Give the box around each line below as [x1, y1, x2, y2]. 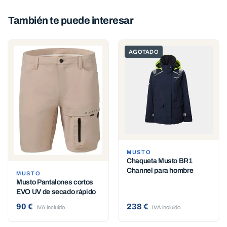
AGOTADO [129, 49, 159, 55]
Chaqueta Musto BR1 [127, 157, 193, 165]
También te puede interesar [8, 15, 133, 26]
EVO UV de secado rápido [16, 188, 96, 196]
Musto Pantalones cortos [16, 178, 93, 186]
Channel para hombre [127, 167, 194, 174]
